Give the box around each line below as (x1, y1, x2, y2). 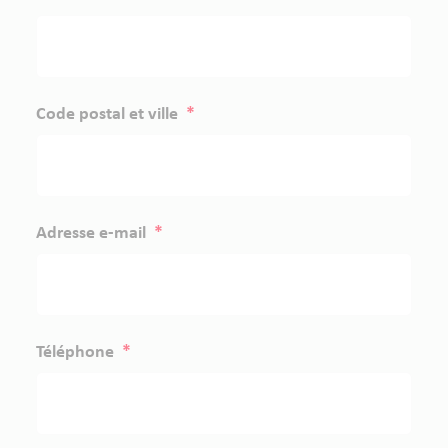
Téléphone (35, 343, 118, 362)
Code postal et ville (35, 105, 182, 124)
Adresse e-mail (35, 224, 150, 243)
